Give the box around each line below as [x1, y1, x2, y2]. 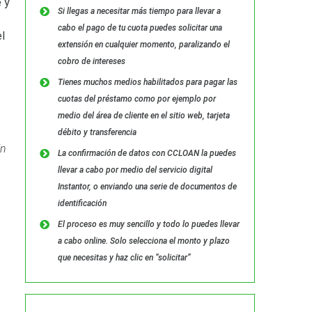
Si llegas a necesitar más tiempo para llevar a [57, 6, 221, 16]
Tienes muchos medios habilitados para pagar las [57, 77, 237, 87]
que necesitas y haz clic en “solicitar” [57, 253, 191, 263]
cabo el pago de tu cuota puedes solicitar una [57, 23, 222, 33]
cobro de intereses [57, 56, 125, 66]
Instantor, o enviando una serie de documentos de [57, 182, 237, 192]
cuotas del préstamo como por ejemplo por [57, 94, 216, 104]
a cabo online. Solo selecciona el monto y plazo [57, 236, 230, 246]
